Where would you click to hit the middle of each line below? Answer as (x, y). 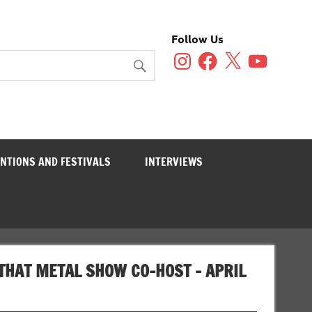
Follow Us (198, 39)
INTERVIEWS (173, 162)
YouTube (268, 55)
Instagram (196, 55)
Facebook (219, 55)
